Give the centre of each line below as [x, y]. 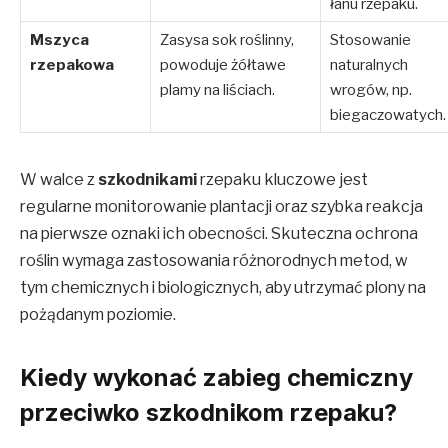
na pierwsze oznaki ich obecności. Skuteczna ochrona [219, 233]
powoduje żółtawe [223, 64]
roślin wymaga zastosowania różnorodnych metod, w [214, 260]
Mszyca [59, 39]
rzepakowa [72, 64]
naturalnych [369, 64]
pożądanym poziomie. [98, 314]
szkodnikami [147, 179]
